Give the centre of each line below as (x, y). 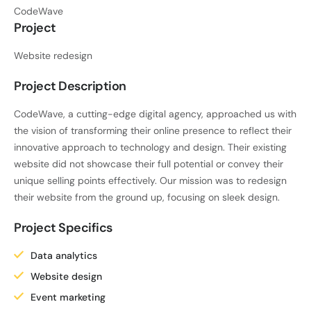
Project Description (70, 86)
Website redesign (53, 56)
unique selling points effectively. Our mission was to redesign (150, 180)
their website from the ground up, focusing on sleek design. (147, 197)
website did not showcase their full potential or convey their (149, 164)
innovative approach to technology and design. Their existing (150, 147)
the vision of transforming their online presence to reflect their (153, 131)
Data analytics (64, 255)
